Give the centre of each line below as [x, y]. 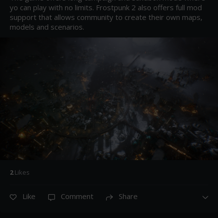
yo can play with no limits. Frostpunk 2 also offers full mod [106, 8]
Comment [77, 196]
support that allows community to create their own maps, [106, 17]
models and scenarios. [47, 27]
